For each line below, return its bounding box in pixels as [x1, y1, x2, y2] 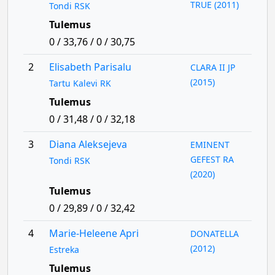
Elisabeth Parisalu [48, 60, 131, 74]
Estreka [48, 244, 79, 255]
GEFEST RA [190, 153, 234, 165]
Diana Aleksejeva [48, 137, 127, 151]
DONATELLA [190, 228, 239, 239]
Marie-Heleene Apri [48, 227, 139, 240]
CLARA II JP [190, 61, 236, 73]
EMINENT [190, 139, 230, 150]
